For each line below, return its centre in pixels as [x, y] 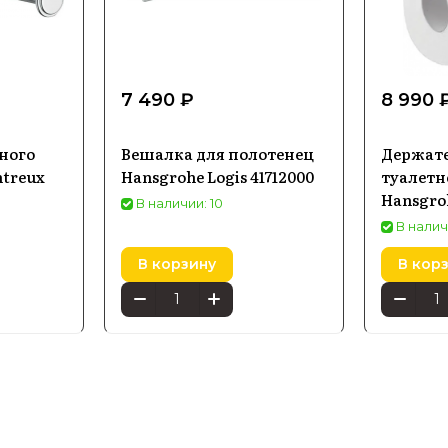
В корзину [177, 264]
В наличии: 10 [179, 202]
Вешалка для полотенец [217, 153]
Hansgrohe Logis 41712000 [217, 176]
